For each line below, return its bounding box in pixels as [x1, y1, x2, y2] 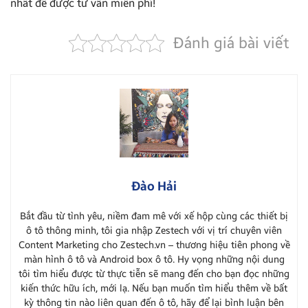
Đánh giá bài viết [173, 34, 289, 52]
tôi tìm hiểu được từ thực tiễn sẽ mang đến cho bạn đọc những [19, 267, 289, 280]
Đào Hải [131, 178, 177, 194]
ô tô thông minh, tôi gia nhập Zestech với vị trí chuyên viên [26, 224, 282, 236]
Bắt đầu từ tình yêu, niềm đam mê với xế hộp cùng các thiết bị [20, 210, 288, 222]
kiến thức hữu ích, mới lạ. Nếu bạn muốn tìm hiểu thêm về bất [21, 282, 287, 294]
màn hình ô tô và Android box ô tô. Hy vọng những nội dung [23, 253, 285, 265]
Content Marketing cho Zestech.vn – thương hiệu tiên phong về [18, 239, 290, 251]
